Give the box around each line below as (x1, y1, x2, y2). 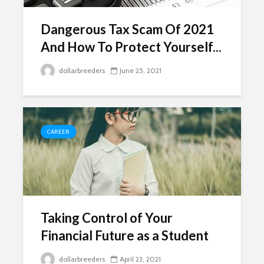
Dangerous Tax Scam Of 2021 (41, 21, 214, 37)
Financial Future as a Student (41, 227, 209, 243)
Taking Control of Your (41, 210, 173, 226)
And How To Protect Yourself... (41, 39, 222, 55)
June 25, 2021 (120, 66, 161, 75)
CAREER (47, 128, 70, 136)
